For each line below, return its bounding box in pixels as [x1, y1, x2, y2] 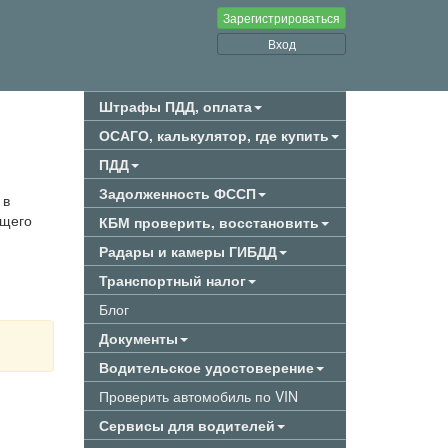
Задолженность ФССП [98, 183, 256, 203]
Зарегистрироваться [223, 9, 340, 26]
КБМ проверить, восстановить [98, 212, 319, 232]
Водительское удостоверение [98, 357, 314, 377]
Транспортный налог [98, 270, 246, 290]
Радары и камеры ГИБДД [98, 241, 277, 261]
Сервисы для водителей [98, 415, 275, 435]
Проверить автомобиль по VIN [98, 386, 298, 406]
